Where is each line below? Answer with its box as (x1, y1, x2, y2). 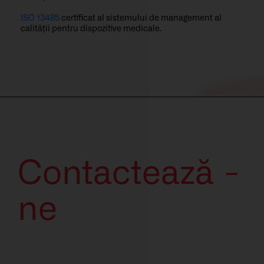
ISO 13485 (21, 14, 60, 23)
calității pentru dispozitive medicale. (21, 25, 161, 34)
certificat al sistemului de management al (60, 14, 222, 23)
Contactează (18, 157, 222, 191)
